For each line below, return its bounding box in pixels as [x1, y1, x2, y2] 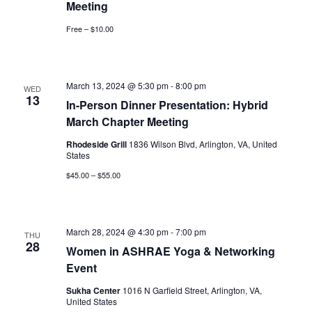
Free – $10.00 [65, 23, 114, 35]
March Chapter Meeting [65, 114, 189, 130]
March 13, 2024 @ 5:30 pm [65, 79, 169, 92]
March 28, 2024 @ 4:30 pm [65, 226, 169, 238]
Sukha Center [65, 284, 123, 297]
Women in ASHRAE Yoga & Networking [65, 243, 275, 260]
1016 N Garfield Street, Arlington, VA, [122, 284, 262, 297]
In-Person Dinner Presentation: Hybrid [65, 97, 268, 114]
